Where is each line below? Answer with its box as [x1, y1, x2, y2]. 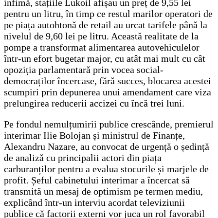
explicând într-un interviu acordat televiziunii [4, 197, 185, 208]
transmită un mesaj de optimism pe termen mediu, [4, 185, 203, 197]
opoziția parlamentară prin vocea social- [4, 64, 163, 75]
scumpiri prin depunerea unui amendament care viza [4, 86, 211, 97]
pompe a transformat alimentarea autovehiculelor [4, 41, 200, 53]
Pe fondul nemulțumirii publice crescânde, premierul [4, 118, 214, 129]
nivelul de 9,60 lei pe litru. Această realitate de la [4, 30, 199, 41]
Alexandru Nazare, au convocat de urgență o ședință [4, 141, 209, 152]
